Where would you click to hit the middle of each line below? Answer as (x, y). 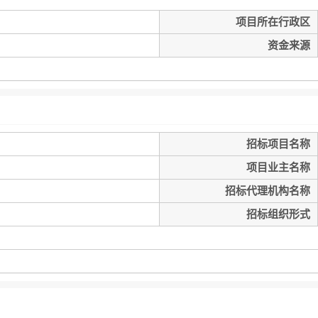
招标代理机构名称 (268, 191)
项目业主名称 (278, 168)
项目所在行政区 (273, 22)
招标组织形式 (278, 214)
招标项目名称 (278, 144)
